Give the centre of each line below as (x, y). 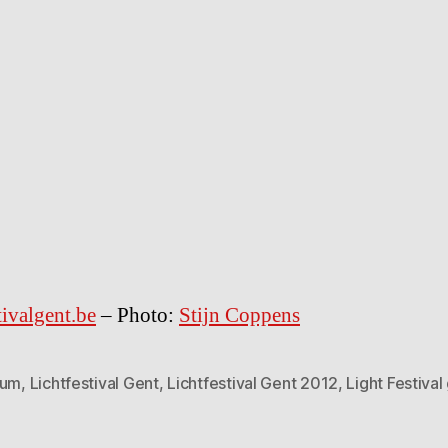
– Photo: (137, 316)
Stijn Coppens (239, 316)
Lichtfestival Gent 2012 (252, 383)
